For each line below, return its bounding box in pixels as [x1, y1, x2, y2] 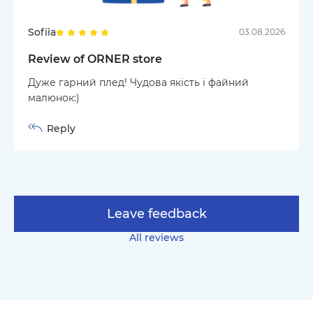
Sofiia [28, 25, 56, 38]
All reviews [129, 231, 184, 244]
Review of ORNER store [28, 52, 162, 66]
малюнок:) [28, 91, 80, 104]
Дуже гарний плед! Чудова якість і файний [28, 75, 249, 89]
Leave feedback [106, 205, 207, 221]
